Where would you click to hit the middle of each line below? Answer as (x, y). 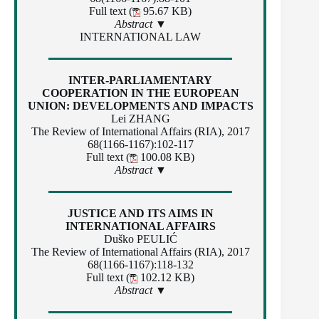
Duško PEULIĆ (140, 239)
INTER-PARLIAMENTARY (141, 80)
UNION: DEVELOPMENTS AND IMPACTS (140, 106)
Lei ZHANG (140, 119)
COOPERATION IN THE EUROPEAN (140, 93)
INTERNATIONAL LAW (141, 37)
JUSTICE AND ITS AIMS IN (140, 214)
